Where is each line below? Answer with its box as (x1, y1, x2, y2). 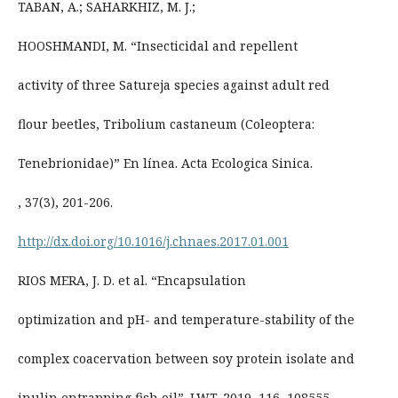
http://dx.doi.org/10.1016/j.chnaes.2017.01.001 (17, 233, 289, 251)
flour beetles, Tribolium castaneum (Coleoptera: (17, 115, 314, 133)
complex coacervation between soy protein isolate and (17, 350, 354, 368)
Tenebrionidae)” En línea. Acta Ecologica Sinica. (17, 155, 313, 172)
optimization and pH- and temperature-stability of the (17, 311, 354, 329)
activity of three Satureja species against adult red (17, 76, 330, 94)
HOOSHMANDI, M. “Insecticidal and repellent (17, 37, 298, 55)
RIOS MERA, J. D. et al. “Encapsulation (17, 272, 246, 290)
